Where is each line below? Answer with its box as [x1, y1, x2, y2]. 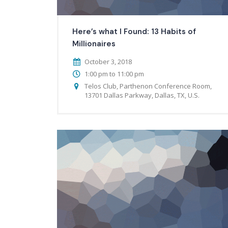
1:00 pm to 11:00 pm [84, 69, 144, 78]
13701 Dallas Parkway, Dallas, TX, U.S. [84, 90, 199, 100]
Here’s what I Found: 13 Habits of [72, 26, 196, 37]
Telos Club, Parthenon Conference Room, [84, 81, 212, 91]
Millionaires [72, 38, 116, 49]
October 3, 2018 [84, 56, 132, 66]
